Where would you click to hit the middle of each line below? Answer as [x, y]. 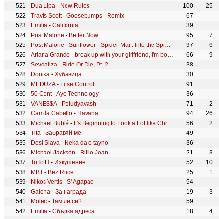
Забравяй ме [63, 133]
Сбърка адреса [74, 211]
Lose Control [77, 84]
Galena [41, 192]
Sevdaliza [44, 65]
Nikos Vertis [46, 182]
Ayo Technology [77, 94]
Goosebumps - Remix [95, 16]
